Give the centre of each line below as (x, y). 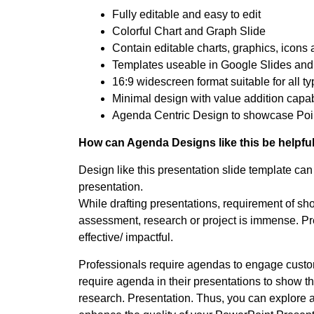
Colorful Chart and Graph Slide (189, 31)
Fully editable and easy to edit (186, 14)
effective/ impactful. (126, 237)
